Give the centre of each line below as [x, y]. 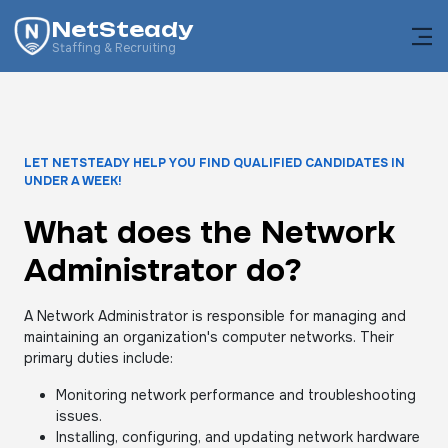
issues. [79, 416]
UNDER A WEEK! [73, 181]
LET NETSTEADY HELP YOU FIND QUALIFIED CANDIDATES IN [214, 163]
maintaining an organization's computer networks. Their [209, 337]
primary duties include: [98, 358]
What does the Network [209, 232]
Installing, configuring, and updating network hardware [238, 437]
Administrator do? [163, 270]
